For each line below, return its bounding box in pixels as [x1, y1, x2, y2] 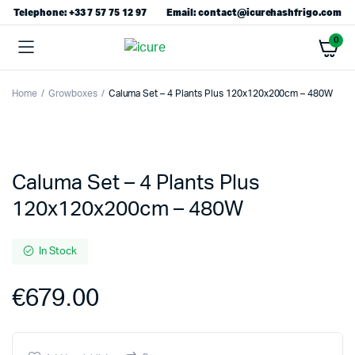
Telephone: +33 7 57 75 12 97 [13, 6, 147, 19]
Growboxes [48, 89, 97, 98]
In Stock [38, 246, 77, 257]
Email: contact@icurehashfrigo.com [166, 6, 342, 19]
